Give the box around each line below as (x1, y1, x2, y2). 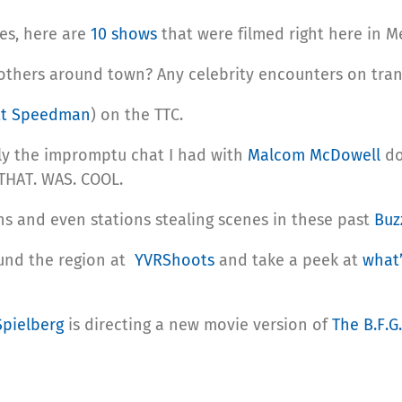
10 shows (91, 23, 157, 44)
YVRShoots (135, 249, 214, 270)
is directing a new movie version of (64, 314, 332, 335)
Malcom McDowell (248, 144, 380, 165)
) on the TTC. (91, 104, 183, 125)
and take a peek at (214, 249, 363, 270)
